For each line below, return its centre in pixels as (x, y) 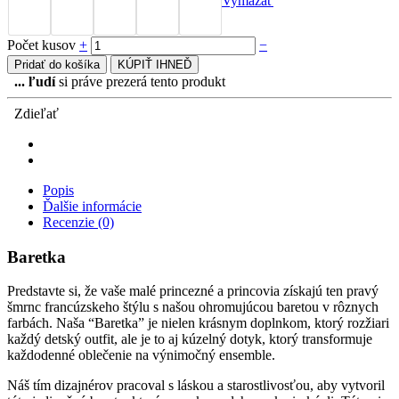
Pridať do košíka (57, 64)
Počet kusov (43, 45)
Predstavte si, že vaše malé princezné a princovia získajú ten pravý (193, 291)
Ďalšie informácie (92, 206)
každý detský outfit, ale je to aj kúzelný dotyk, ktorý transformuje (190, 339)
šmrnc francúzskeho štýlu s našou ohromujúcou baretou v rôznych (193, 307)
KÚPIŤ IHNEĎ (155, 64)
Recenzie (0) (78, 222)
